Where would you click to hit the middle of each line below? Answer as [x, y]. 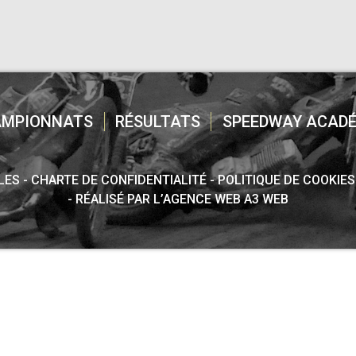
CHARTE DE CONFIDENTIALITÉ [119, 180]
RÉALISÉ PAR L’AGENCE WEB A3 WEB [182, 199]
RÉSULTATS [157, 122]
